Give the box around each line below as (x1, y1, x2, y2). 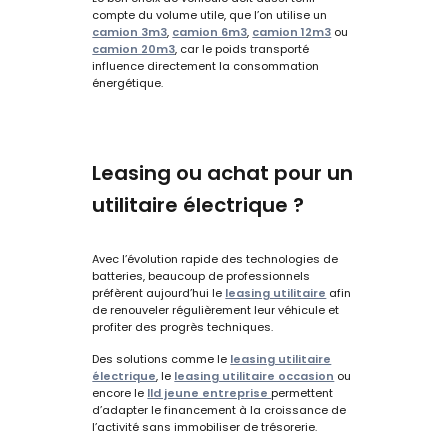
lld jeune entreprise (147, 384, 272, 401)
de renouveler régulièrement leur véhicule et (92, 301, 340, 318)
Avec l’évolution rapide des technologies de (92, 250, 339, 267)
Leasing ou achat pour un (92, 158, 354, 187)
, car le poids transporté (175, 40, 310, 57)
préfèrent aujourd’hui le (92, 284, 226, 301)
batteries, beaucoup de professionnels (92, 267, 311, 284)
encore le (92, 384, 148, 401)
